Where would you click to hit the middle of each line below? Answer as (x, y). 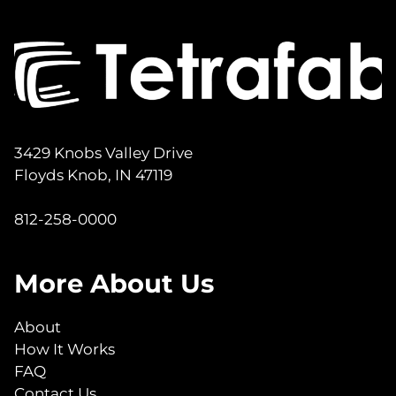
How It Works (65, 349)
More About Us (114, 283)
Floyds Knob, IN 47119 (102, 175)
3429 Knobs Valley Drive (105, 153)
